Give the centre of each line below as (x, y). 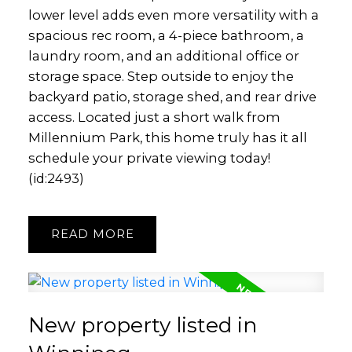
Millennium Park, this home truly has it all (167, 137)
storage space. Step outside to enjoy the (161, 76)
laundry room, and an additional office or (163, 55)
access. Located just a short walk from (154, 117)
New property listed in (142, 326)
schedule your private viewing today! (149, 158)
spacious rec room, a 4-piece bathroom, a (166, 35)
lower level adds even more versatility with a (173, 15)
